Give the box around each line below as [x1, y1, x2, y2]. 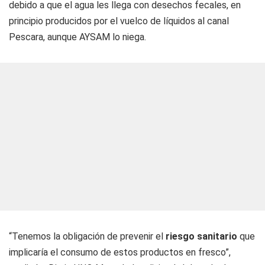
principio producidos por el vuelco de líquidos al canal [9, 15, 229, 27]
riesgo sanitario [166, 231, 237, 243]
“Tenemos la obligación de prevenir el [9, 231, 166, 243]
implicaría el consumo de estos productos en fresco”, [9, 247, 231, 258]
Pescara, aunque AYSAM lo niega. [9, 31, 146, 43]
